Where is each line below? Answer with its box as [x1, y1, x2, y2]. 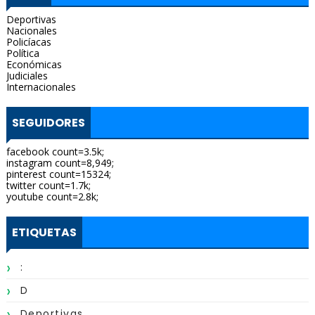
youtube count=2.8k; [6, 190, 98, 203]
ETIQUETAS [11, 224, 77, 240]
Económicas [6, 58, 62, 71]
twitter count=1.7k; [6, 179, 91, 192]
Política [6, 46, 39, 60]
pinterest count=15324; [6, 167, 111, 181]
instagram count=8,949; [6, 156, 114, 169]
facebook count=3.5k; [6, 145, 104, 158]
